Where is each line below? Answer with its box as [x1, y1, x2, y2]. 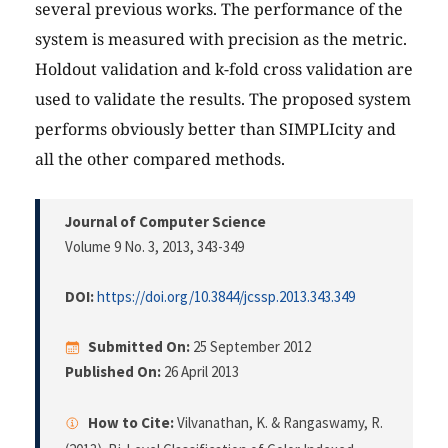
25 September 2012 [190, 337, 314, 357]
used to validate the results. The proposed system [35, 88, 411, 111]
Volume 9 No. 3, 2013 [65, 237, 190, 257]
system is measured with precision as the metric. [35, 28, 407, 51]
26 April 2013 [161, 362, 239, 382]
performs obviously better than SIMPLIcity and [35, 118, 396, 141]
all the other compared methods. [35, 148, 285, 171]
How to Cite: [88, 413, 174, 433]
